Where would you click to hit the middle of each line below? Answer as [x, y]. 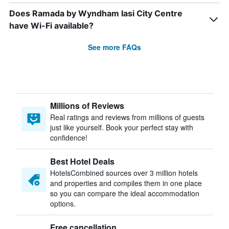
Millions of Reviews [87, 106]
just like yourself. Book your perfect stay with [122, 127]
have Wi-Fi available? [51, 26]
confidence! [69, 138]
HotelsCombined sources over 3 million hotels [124, 173]
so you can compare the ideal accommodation [125, 193]
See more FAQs [114, 47]
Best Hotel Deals [82, 161]
